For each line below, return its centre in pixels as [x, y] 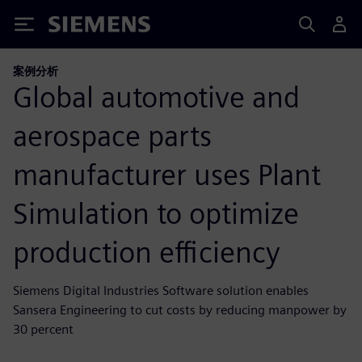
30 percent [43, 329]
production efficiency [147, 252]
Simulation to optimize [156, 213]
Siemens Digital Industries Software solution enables [161, 290]
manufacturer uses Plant [167, 174]
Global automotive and [156, 97]
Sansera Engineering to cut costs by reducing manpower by [180, 309]
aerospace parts [112, 135]
